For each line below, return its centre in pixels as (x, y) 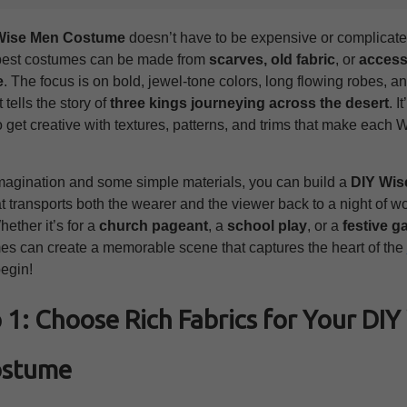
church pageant (153, 226)
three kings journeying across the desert (249, 104)
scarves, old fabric (272, 60)
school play (267, 226)
